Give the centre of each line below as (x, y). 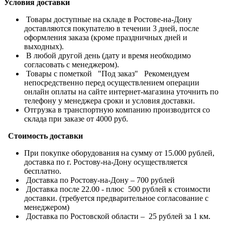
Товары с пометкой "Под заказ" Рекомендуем (107, 73)
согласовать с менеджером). (72, 64)
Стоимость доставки (43, 136)
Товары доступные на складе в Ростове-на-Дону (108, 19)
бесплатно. (43, 171)
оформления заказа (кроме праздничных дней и (106, 37)
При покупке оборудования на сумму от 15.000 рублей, (119, 153)
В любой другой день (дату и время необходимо (107, 55)
